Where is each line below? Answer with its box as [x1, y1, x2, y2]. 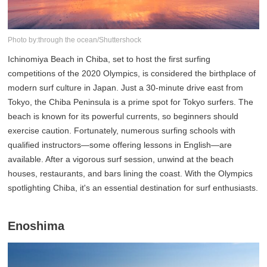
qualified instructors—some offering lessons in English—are [8, 140, 232, 150]
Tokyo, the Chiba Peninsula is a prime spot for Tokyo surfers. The [8, 97, 254, 107]
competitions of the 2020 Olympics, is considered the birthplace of [8, 69, 256, 79]
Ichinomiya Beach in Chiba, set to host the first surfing [8, 54, 211, 64]
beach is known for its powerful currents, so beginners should [8, 111, 239, 122]
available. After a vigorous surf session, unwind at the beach [8, 154, 234, 164]
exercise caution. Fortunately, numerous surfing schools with [8, 126, 236, 136]
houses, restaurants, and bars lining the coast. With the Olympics [8, 169, 253, 179]
